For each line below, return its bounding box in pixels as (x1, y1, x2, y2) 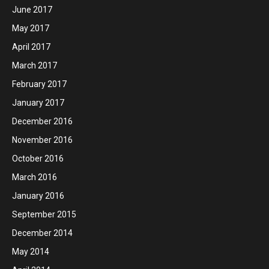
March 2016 (12, 172, 57, 182)
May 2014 (12, 246, 49, 256)
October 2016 (12, 153, 64, 163)
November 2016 (12, 134, 73, 145)
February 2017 (12, 79, 67, 89)
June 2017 (12, 4, 52, 14)
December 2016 (12, 116, 73, 126)
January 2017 (12, 97, 64, 107)
